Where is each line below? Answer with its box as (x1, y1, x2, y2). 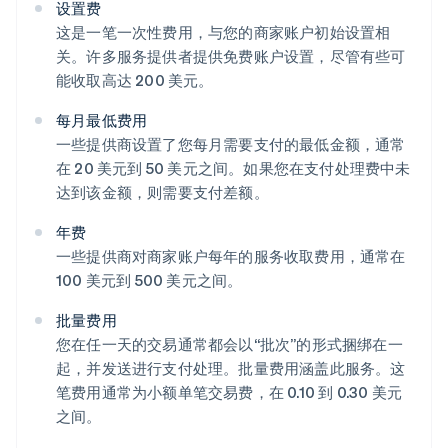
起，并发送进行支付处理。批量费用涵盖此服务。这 (56, 357, 406, 378)
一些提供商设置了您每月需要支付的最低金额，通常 (56, 133, 406, 154)
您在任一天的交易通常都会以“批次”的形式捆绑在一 (56, 333, 403, 354)
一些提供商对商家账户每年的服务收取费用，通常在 (56, 245, 406, 266)
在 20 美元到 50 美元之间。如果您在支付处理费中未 (56, 157, 411, 178)
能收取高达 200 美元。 (56, 69, 214, 90)
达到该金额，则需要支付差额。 (56, 181, 269, 202)
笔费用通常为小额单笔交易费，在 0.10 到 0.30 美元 (56, 381, 402, 402)
